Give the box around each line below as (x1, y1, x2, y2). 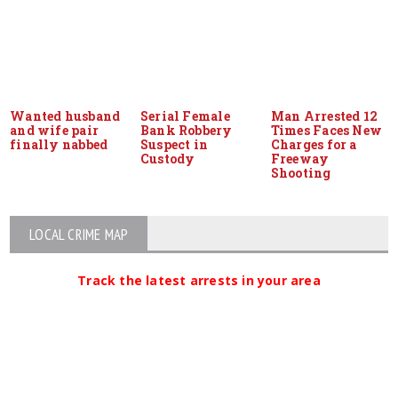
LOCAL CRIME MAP (29, 224, 129, 244)
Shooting (270, 163, 331, 181)
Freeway (270, 149, 330, 167)
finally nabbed (10, 135, 108, 153)
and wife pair (10, 121, 99, 139)
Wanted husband (10, 107, 121, 124)
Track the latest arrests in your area (77, 271, 321, 289)
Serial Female (140, 107, 230, 124)
